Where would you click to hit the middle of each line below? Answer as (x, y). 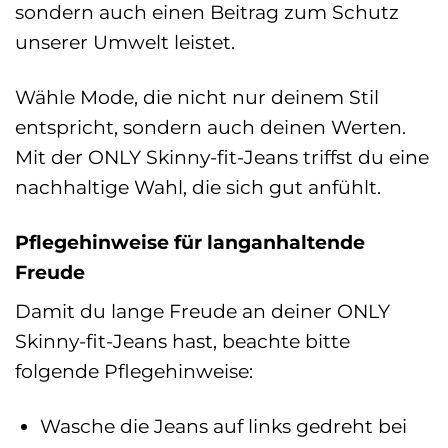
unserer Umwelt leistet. (125, 41)
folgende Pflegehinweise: (134, 371)
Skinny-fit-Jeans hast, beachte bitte (182, 341)
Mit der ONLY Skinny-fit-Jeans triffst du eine (222, 156)
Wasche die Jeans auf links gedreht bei (223, 426)
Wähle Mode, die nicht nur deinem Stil (197, 96)
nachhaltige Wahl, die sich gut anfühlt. (198, 186)
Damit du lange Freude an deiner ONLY (202, 311)
